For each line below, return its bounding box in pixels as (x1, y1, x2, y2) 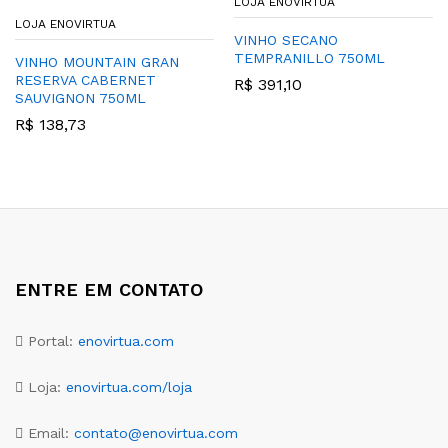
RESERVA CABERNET (15, 72, 156, 89)
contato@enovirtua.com (74, 424, 238, 441)
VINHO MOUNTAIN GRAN (15, 54, 179, 71)
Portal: (23, 333, 78, 350)
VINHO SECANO (234, 32, 338, 49)
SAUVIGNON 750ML (15, 90, 146, 107)
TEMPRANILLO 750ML (234, 50, 385, 67)
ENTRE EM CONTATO (15, 279, 203, 301)
